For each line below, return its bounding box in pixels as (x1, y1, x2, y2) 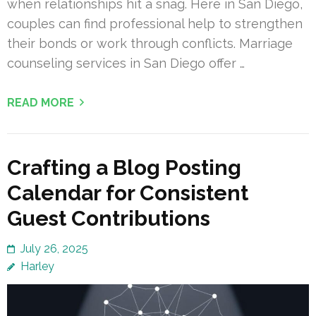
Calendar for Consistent (7, 181, 248, 206)
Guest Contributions (7, 206, 210, 231)
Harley (20, 260, 54, 274)
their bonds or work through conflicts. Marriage (7, 36, 293, 51)
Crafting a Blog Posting (7, 155, 241, 181)
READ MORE (7, 96, 74, 110)
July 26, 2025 (20, 242, 88, 256)
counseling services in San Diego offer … (7, 56, 245, 71)
